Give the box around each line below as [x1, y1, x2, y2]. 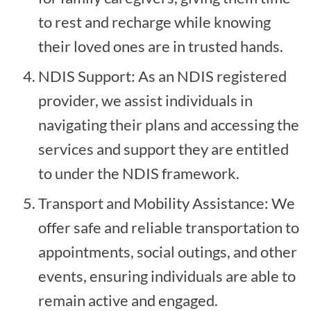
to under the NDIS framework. [38, 163, 239, 183]
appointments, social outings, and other [38, 242, 297, 261]
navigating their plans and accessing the [38, 115, 299, 134]
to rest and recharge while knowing [38, 12, 271, 31]
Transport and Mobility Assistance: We [38, 193, 295, 212]
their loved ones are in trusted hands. [38, 36, 283, 56]
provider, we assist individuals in [38, 90, 253, 110]
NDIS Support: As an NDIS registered [38, 66, 287, 85]
